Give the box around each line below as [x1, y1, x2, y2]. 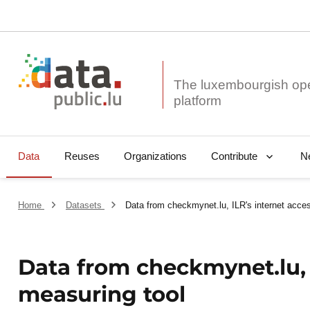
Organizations [123, 150, 187, 163]
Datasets [65, 200, 104, 211]
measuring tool [18, 281, 186, 308]
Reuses [64, 150, 100, 163]
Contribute [210, 150, 257, 163]
